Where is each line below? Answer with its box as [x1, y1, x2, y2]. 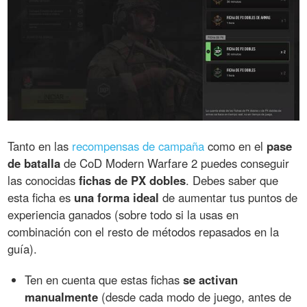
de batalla [8, 154, 61, 171]
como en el [204, 137, 267, 154]
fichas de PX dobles [79, 171, 186, 188]
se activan [183, 271, 238, 288]
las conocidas [8, 171, 79, 188]
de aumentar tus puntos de [159, 188, 298, 206]
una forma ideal [74, 188, 160, 206]
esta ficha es [8, 188, 75, 206]
